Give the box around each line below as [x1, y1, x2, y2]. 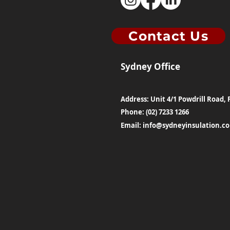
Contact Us [128, 28, 208, 44]
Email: [121, 121, 143, 130]
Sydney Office [121, 61, 180, 72]
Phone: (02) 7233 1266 [121, 107, 189, 117]
